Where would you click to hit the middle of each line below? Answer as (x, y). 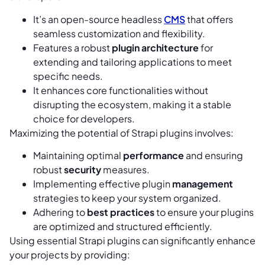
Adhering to (60, 212)
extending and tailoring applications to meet (132, 62)
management (203, 184)
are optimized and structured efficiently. (123, 227)
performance (153, 156)
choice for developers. (84, 118)
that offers (209, 19)
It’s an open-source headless (98, 19)
